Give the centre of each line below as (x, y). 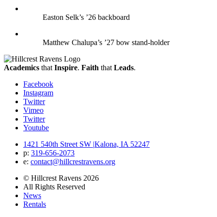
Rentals (35, 204)
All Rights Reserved (54, 187)
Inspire (66, 68)
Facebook (38, 84)
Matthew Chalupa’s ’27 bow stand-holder (106, 43)
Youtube (36, 128)
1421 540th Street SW (58, 144)
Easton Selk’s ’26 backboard (86, 17)
